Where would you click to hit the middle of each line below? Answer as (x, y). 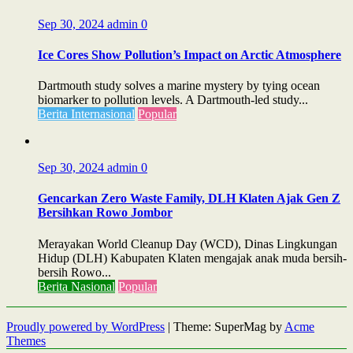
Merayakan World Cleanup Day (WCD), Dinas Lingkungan (188, 243)
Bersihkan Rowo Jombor (105, 213)
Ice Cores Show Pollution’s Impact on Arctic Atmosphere (190, 54)
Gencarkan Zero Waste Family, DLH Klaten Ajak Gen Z (189, 199)
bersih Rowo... (74, 272)
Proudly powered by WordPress (85, 326)
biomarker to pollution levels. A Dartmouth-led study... (173, 100)
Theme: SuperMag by (229, 326)
